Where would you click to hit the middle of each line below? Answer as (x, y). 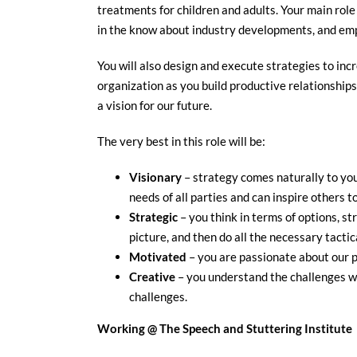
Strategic (153, 217)
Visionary (155, 177)
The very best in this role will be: (181, 141)
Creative (152, 277)
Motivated (158, 257)
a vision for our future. (155, 105)
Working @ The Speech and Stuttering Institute (225, 328)
